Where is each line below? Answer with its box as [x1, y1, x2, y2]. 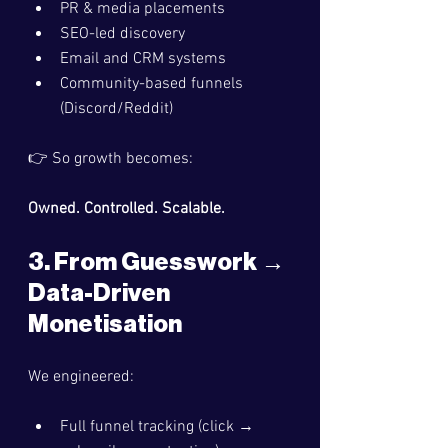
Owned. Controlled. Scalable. [28, 199, 225, 219]
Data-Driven [28, 281, 174, 305]
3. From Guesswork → [28, 250, 289, 274]
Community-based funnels [60, 74, 247, 94]
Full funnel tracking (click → [60, 417, 258, 437]
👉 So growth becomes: [28, 149, 193, 169]
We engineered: [28, 367, 134, 387]
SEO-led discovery [60, 24, 185, 44]
